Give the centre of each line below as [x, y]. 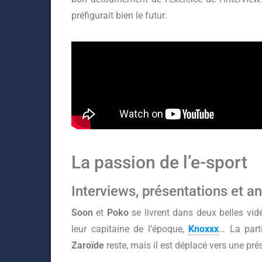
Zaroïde [89, 245]
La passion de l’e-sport [159, 162]
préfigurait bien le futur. [119, 15]
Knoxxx [204, 229]
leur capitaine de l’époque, [130, 229]
